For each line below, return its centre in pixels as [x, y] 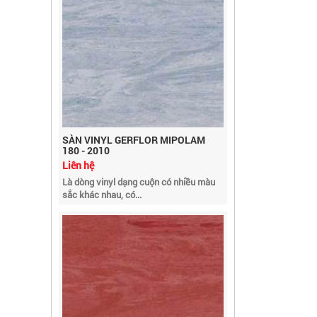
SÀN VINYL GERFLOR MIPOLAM [134, 117]
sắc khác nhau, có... [102, 172]
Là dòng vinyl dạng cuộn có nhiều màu [139, 159]
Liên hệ [78, 142]
